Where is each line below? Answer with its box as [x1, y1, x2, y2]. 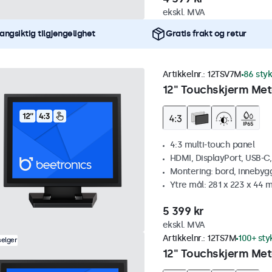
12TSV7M [207, 69, 242, 80]
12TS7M [207, 233, 236, 244]
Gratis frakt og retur [166, 29, 246, 39]
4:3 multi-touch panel [169, 140, 254, 151]
